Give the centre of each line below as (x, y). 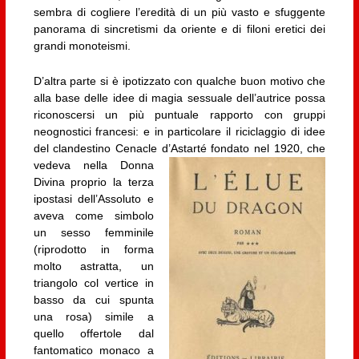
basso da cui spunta (93, 299)
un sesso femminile (93, 232)
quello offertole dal (93, 333)
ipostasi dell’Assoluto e (93, 198)
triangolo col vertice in (93, 282)
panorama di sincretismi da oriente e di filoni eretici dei (179, 29)
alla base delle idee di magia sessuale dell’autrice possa (179, 97)
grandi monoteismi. (82, 46)
